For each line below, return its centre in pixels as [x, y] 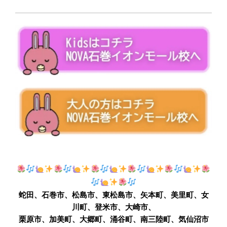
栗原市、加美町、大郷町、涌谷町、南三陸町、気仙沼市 [113, 219]
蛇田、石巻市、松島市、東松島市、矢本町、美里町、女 [113, 195]
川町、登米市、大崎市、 [113, 207]
